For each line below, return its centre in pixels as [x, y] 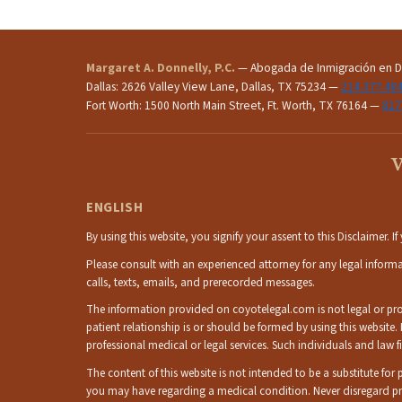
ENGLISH [115, 208]
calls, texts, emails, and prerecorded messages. [201, 282]
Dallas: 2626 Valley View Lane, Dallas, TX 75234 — [214, 87]
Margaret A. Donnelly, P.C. [161, 68]
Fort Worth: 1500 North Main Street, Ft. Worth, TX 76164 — [234, 106]
